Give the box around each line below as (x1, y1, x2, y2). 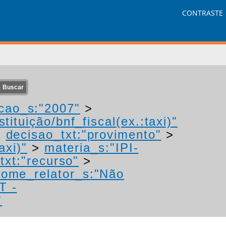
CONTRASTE (182, 8, 223, 18)
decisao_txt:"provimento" (6, 128, 161, 141)
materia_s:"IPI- (44, 141, 139, 154)
